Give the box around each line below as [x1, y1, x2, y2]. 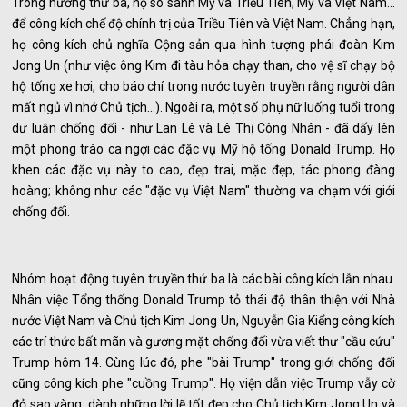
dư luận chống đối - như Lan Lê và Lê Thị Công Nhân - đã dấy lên [12, 121, 395, 136]
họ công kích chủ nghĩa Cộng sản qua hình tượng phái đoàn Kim [12, 37, 395, 53]
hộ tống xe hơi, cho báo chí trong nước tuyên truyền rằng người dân [12, 79, 395, 94]
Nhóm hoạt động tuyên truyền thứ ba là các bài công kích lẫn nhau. [12, 272, 395, 287]
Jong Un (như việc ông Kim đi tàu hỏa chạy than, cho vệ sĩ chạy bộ [12, 58, 395, 74]
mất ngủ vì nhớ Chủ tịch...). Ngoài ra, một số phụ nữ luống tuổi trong [12, 100, 395, 115]
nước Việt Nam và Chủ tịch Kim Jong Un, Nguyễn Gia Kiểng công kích [12, 313, 395, 329]
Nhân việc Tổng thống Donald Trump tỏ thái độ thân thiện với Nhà [12, 293, 395, 308]
